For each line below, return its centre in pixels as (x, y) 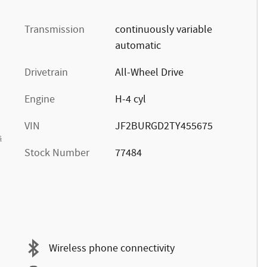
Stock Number (57, 153)
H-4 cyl (130, 100)
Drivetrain (46, 73)
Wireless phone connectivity (112, 248)
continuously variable (163, 30)
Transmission (55, 30)
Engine (40, 100)
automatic (138, 46)
